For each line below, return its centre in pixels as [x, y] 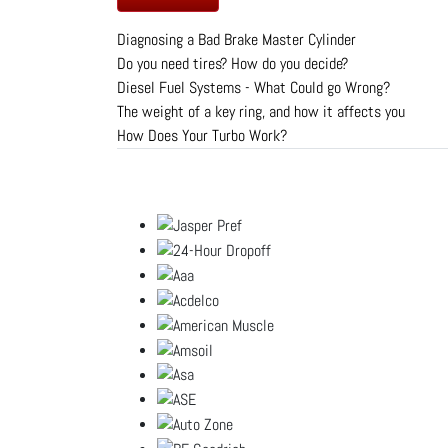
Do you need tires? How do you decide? [232, 63]
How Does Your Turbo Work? [202, 135]
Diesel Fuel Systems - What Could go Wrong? [253, 87]
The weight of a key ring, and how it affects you [261, 111]
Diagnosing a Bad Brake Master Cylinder [236, 39]
